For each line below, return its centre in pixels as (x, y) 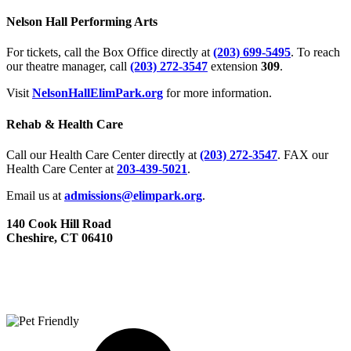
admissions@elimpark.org (133, 195)
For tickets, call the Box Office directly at (110, 52)
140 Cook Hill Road (59, 223)
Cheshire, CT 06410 (60, 237)
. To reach (315, 52)
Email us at (35, 195)
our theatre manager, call (68, 67)
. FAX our (303, 154)
